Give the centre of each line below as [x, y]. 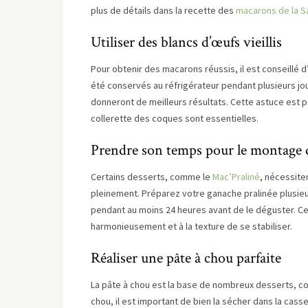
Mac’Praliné [236, 177]
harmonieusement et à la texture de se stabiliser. [191, 226]
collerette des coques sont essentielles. [175, 118]
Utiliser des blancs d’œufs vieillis [186, 42]
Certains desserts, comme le [152, 177]
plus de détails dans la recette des [163, 10]
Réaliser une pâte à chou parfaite [186, 258]
